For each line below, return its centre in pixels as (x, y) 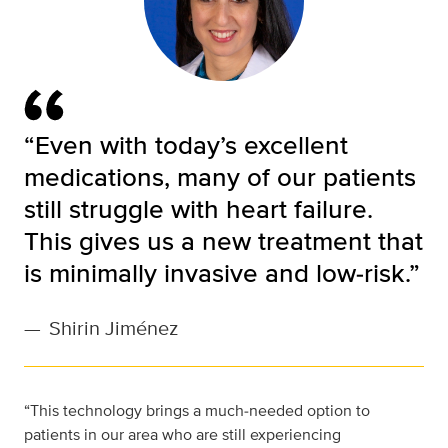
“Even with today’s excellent (186, 145)
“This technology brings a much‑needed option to (197, 411)
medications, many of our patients (220, 177)
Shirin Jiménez (113, 328)
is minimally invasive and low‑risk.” (222, 273)
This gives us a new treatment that (223, 241)
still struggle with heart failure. (198, 209)
